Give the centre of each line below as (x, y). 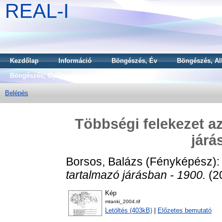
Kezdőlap (24, 61)
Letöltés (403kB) (129, 211)
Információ (75, 61)
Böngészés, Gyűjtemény (47, 76)
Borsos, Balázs (104, 161)
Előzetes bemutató (185, 211)
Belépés (17, 93)
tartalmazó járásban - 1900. (136, 175)
